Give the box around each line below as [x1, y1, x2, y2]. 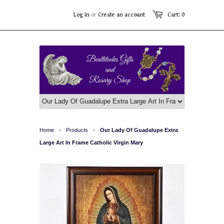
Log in [73, 11, 89, 18]
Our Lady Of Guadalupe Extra [100, 126, 178, 133]
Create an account [98, 11, 145, 18]
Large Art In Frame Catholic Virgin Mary [39, 139, 143, 145]
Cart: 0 [167, 11, 184, 18]
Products [66, 126, 88, 133]
